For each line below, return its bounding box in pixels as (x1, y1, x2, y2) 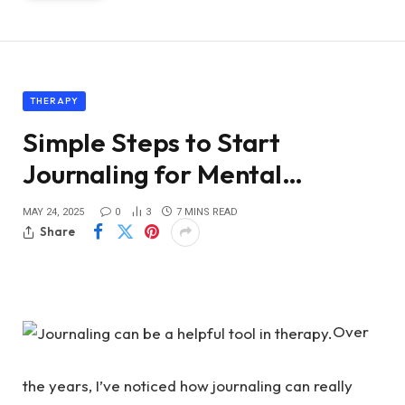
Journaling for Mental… (23, 156, 303, 191)
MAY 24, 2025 (23, 205, 84, 218)
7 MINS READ (176, 205, 238, 218)
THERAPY (30, 94, 79, 107)
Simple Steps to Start (23, 125, 280, 159)
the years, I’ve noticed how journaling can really (23, 376, 353, 396)
